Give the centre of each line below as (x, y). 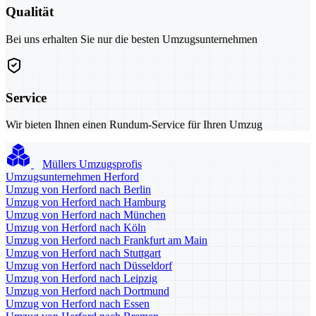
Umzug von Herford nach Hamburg (86, 202)
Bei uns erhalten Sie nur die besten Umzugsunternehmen (132, 39)
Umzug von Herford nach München (86, 215)
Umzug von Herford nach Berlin (78, 190)
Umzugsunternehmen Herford (72, 177)
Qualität (30, 12)
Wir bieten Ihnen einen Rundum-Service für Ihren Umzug (134, 125)
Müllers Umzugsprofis (92, 164)
